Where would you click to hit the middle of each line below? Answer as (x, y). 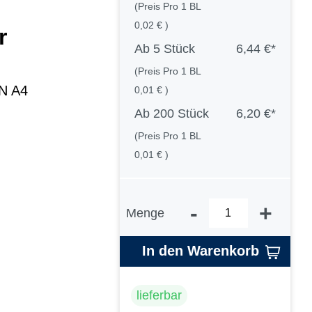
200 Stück (181, 114)
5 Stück (174, 49)
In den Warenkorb (201, 251)
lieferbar (159, 295)
